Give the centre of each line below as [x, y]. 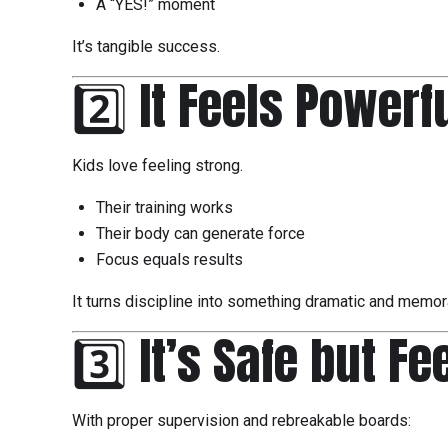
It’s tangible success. [146, 47]
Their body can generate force [200, 234]
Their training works [164, 208]
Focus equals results [169, 260]
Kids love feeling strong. [157, 166]
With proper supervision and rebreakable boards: [241, 421]
